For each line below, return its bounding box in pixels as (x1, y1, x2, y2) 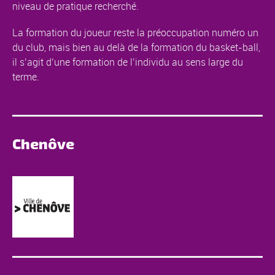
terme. (12, 70, 39, 84)
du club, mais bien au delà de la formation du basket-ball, (12, 41, 260, 55)
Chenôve (12, 134, 74, 152)
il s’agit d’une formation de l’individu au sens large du (12, 55, 243, 69)
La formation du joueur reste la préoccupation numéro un (12, 26, 258, 40)
